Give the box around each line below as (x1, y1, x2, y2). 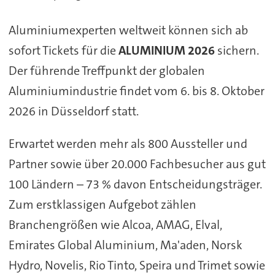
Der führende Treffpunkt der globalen (8, 63, 205, 79)
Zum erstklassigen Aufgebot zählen (8, 196, 196, 213)
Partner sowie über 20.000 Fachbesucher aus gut (8, 156, 266, 172)
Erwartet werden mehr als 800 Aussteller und (8, 136, 247, 152)
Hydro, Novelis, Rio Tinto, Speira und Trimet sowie (8, 257, 265, 274)
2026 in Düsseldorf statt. (8, 103, 139, 120)
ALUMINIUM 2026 (118, 42, 215, 59)
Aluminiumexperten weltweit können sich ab (8, 22, 248, 39)
